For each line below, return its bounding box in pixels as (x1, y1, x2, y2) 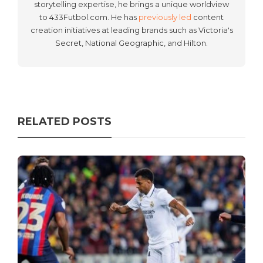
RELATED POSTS (18, 115, 112, 129)
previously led (139, 12, 191, 22)
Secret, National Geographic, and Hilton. (55, 38, 208, 48)
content (191, 12, 224, 22)
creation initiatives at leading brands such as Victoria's (30, 25, 233, 35)
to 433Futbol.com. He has (39, 12, 139, 22)
